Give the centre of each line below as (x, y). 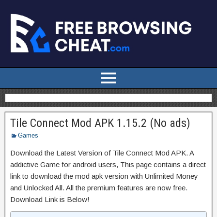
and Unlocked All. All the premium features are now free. (99, 187)
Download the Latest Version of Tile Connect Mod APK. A (102, 153)
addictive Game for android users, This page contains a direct (108, 164)
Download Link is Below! (50, 199)
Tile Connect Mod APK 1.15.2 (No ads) (100, 123)
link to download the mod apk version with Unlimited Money (104, 176)
